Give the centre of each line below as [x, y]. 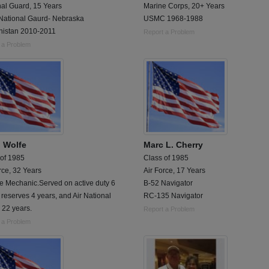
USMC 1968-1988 [173, 18]
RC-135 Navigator [173, 196]
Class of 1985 [166, 158]
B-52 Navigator [168, 183]
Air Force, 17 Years [174, 171]
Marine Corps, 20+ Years [184, 6]
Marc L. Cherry [173, 145]
